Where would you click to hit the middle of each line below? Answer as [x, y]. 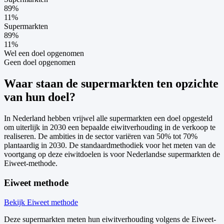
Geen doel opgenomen [40, 62]
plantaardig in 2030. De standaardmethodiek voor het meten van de [110, 145]
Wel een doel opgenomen [44, 53]
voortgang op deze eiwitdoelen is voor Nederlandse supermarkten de [112, 154]
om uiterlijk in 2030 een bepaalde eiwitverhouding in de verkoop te [110, 127]
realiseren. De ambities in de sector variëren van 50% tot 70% [101, 136]
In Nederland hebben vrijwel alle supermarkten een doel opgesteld [108, 118]
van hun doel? [40, 97]
